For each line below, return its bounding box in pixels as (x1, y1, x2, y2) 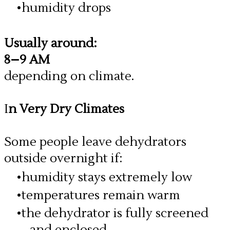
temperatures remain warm (22, 187, 180, 203)
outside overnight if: (4, 150, 123, 166)
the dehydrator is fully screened (22, 205, 208, 221)
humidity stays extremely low (22, 169, 192, 185)
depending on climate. (4, 68, 134, 84)
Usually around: (4, 35, 97, 51)
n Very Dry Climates (8, 101, 124, 117)
